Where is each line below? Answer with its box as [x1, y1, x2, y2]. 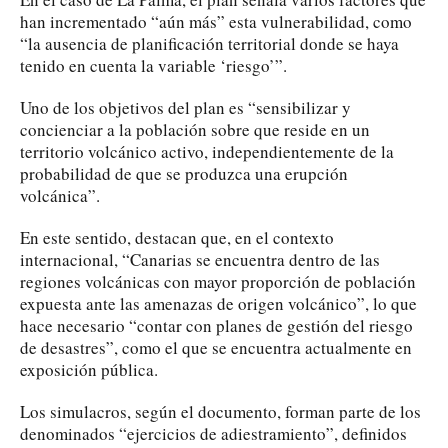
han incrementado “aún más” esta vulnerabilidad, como [20, 9, 412, 33]
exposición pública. [20, 357, 158, 381]
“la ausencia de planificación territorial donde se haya [20, 31, 399, 55]
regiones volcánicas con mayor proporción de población [20, 269, 416, 293]
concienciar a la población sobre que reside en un [20, 117, 370, 141]
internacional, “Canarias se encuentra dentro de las [20, 247, 380, 271]
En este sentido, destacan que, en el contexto [20, 225, 334, 249]
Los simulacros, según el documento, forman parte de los [20, 399, 421, 423]
